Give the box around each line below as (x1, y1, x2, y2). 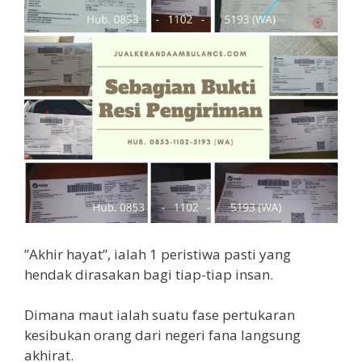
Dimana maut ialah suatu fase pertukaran (24, 305, 295, 325)
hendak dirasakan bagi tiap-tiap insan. (24, 264, 273, 284)
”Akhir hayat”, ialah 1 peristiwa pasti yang (24, 244, 291, 263)
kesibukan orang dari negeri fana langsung (24, 326, 301, 345)
